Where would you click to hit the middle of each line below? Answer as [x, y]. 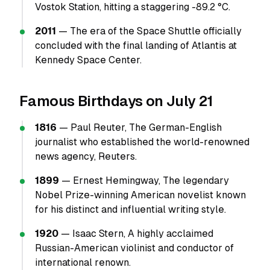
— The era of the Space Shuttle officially [149, 31]
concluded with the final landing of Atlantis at [136, 46]
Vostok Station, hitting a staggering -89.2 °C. [133, 7]
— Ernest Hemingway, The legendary [144, 181]
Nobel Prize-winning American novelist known [140, 195]
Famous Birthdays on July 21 [116, 101]
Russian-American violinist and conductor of [134, 248]
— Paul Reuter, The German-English [139, 127]
